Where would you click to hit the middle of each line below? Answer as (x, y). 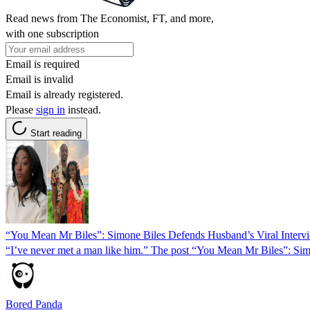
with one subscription (52, 33)
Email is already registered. (64, 94)
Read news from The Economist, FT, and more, (110, 18)
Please (21, 109)
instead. (83, 109)
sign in (51, 109)
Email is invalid (39, 79)
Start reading (56, 133)
